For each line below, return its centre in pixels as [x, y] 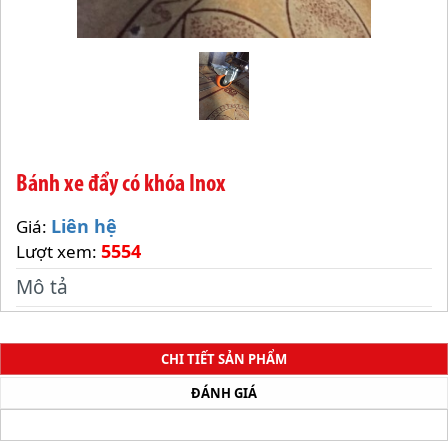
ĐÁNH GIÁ [224, 392]
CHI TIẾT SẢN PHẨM [224, 358]
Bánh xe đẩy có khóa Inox [121, 184]
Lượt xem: [58, 251]
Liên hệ [84, 225]
